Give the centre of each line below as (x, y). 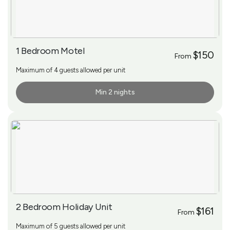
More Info (36, 92)
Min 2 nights (115, 92)
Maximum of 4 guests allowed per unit (71, 70)
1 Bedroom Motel (50, 51)
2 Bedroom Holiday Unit (64, 207)
